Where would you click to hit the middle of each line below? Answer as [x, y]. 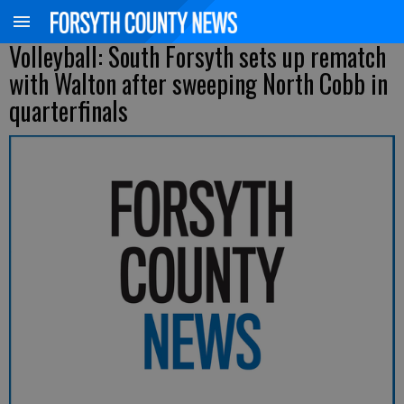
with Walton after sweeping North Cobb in [198, 83]
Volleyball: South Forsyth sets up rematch [197, 56]
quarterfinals [69, 110]
